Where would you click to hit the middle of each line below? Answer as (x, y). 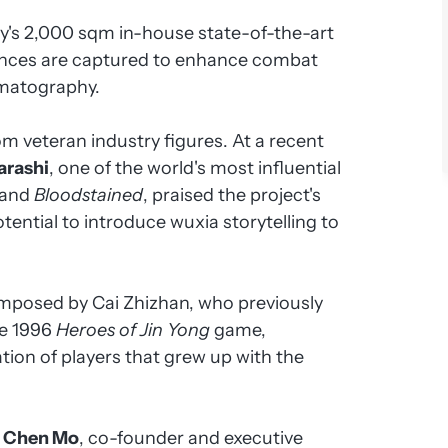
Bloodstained (89, 195)
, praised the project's (232, 195)
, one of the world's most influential (195, 168)
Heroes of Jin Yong (133, 330)
